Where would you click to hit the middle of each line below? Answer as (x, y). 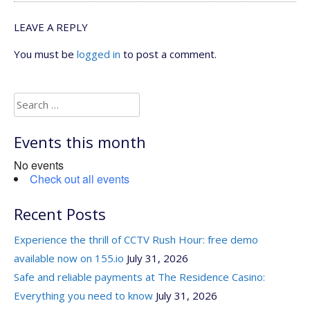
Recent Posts (60, 214)
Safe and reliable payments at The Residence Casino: (139, 277)
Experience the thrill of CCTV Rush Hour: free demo (136, 240)
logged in (99, 54)
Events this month (80, 142)
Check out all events (80, 179)
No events (39, 165)
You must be (45, 54)
